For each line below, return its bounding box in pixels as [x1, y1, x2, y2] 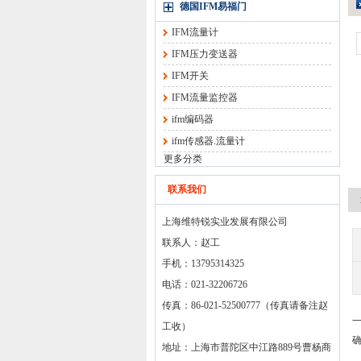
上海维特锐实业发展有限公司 [162, 216, 288, 227]
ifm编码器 [172, 114, 214, 125]
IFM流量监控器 [172, 92, 238, 103]
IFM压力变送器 [172, 48, 238, 60]
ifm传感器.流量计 [172, 135, 245, 147]
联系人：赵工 [162, 237, 220, 248]
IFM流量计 [172, 27, 218, 38]
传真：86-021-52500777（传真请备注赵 [162, 300, 328, 311]
